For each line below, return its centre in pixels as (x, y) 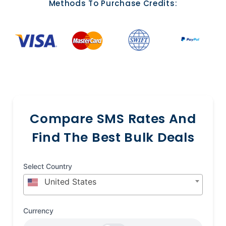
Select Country (48, 166)
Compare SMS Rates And (113, 119)
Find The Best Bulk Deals (113, 137)
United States (69, 181)
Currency (38, 210)
